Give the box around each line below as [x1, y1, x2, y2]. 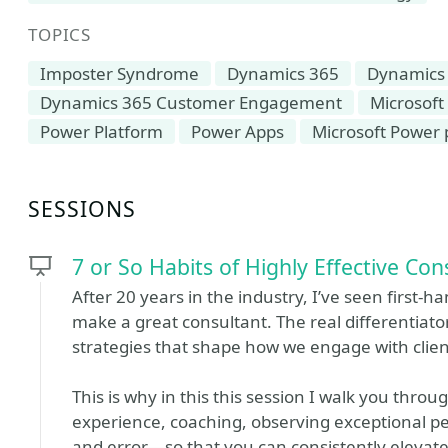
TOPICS [28, 23, 92, 46]
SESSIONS [28, 194, 137, 223]
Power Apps [191, 120, 284, 143]
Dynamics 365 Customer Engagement [40, 91, 342, 114]
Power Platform [40, 120, 163, 143]
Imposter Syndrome [40, 62, 199, 85]
